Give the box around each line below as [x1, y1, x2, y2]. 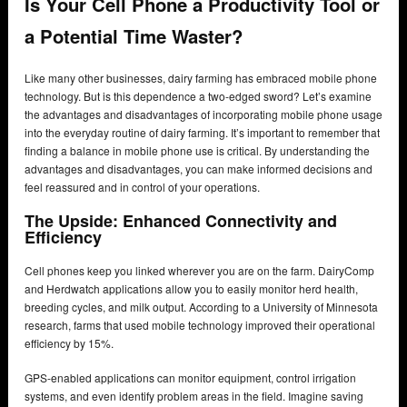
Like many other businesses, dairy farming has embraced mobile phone [25, 69, 377, 85]
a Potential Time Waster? [25, 23, 248, 50]
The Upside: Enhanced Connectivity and [25, 208, 337, 233]
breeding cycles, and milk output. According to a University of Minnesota [25, 298, 378, 314]
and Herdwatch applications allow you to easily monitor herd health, [25, 280, 358, 296]
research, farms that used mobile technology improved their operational [25, 316, 375, 333]
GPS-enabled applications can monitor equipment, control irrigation [25, 369, 356, 385]
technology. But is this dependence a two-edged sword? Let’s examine [25, 87, 372, 104]
